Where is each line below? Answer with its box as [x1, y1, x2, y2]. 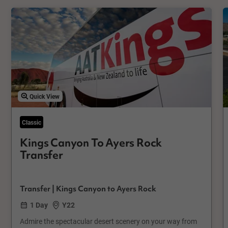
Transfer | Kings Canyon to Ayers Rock [20, 183, 157, 194]
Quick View [29, 92, 60, 100]
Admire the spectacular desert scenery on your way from [20, 216, 197, 226]
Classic [22, 118, 42, 127]
